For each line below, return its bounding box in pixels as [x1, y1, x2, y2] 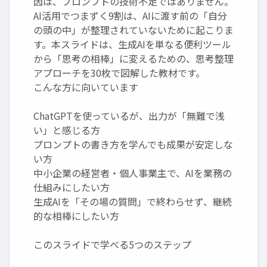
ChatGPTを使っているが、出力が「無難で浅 [33, 108, 225, 123]
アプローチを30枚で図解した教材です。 [33, 66, 205, 80]
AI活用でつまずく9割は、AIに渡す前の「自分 [33, 8, 227, 23]
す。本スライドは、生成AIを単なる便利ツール [33, 37, 231, 52]
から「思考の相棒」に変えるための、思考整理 [33, 51, 234, 66]
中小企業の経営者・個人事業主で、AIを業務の [33, 166, 232, 181]
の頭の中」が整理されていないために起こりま [33, 23, 234, 38]
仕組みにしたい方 [33, 180, 110, 195]
